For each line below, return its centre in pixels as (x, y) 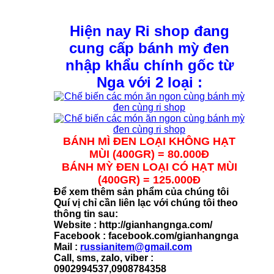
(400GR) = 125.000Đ (149, 180)
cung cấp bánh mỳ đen (149, 48)
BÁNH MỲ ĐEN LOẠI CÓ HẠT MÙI (149, 167)
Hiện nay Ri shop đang (149, 31)
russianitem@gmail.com (136, 246)
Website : (76, 224)
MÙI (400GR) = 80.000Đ (149, 154)
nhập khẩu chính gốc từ (149, 65)
